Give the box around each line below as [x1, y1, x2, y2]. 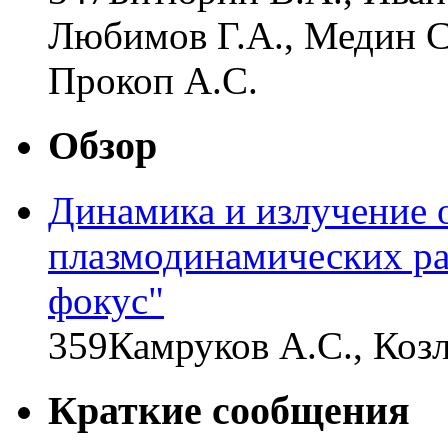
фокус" [48, 278, 164, 322]
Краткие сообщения [48, 387, 410, 433]
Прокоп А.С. [48, 59, 258, 103]
